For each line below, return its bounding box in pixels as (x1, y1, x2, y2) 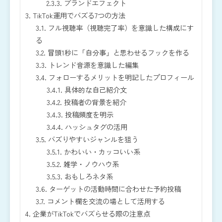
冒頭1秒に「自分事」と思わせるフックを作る (46, 47, 190, 58)
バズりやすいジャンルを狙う (46, 134, 139, 145)
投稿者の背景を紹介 (61, 97, 126, 108)
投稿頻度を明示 (62, 109, 113, 120)
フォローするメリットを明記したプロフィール (47, 72, 195, 83)
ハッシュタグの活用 (62, 121, 127, 132)
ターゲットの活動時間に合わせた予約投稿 (47, 183, 181, 194)
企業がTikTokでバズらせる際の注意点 (31, 208, 150, 219)
